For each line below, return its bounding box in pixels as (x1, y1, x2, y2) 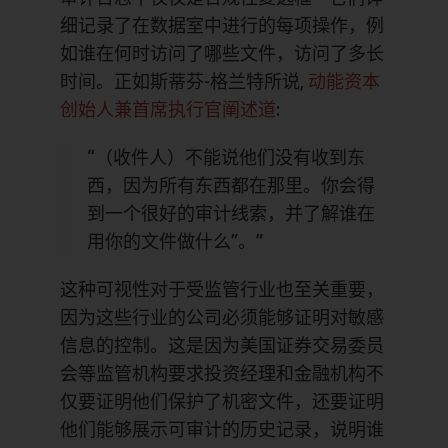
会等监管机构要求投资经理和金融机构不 (60, 362, 384, 383)
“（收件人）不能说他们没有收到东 (87, 146, 365, 167)
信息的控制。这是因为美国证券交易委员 (60, 334, 384, 355)
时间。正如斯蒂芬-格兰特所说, (60, 70, 308, 91)
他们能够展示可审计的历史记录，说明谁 (60, 418, 384, 439)
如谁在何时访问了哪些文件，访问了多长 (60, 42, 384, 63)
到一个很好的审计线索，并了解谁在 (87, 202, 375, 223)
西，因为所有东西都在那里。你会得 (87, 174, 375, 195)
